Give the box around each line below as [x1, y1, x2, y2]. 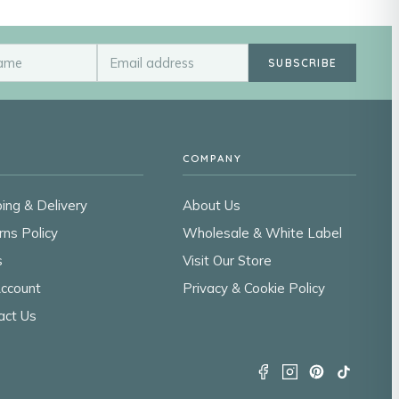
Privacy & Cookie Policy [182, 280, 325, 297]
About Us [182, 197, 240, 214]
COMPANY [182, 151, 242, 165]
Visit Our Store [182, 252, 272, 269]
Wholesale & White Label [182, 224, 342, 241]
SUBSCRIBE [268, 56, 337, 69]
